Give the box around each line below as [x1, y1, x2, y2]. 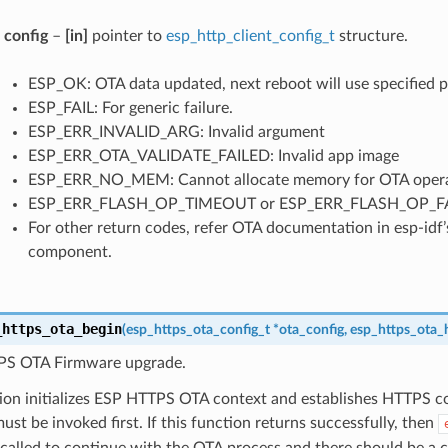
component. [27, 243, 112, 260]
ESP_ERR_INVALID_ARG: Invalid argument [27, 123, 325, 140]
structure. [334, 27, 408, 44]
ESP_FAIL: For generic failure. [27, 99, 233, 116]
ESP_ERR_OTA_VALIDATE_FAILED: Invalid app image [27, 147, 399, 164]
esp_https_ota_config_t [125, 321, 270, 337]
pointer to [87, 27, 166, 44]
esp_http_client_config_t [165, 27, 335, 44]
